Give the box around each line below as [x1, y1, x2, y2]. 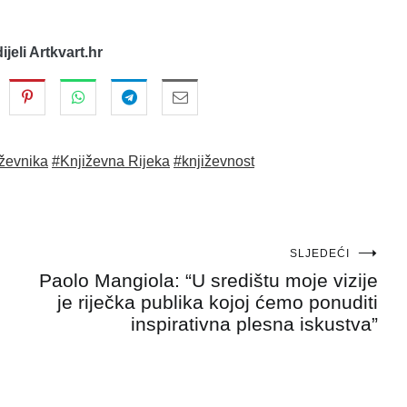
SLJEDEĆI [290, 246, 350, 260]
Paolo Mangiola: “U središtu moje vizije [39, 269, 378, 291]
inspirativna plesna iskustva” [131, 313, 378, 334]
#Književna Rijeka [52, 153, 170, 169]
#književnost [174, 153, 254, 169]
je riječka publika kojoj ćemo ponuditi [57, 291, 378, 313]
